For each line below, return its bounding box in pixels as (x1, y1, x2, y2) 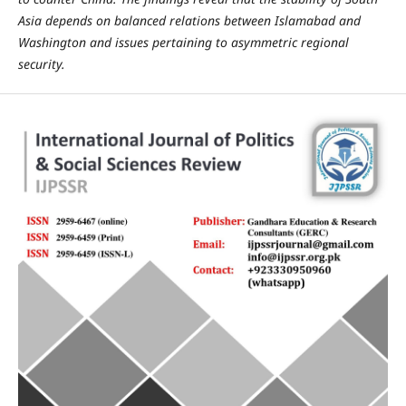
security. (17, 54, 65, 72)
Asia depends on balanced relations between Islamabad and (17, 11, 361, 29)
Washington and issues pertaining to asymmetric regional (17, 33, 349, 51)
